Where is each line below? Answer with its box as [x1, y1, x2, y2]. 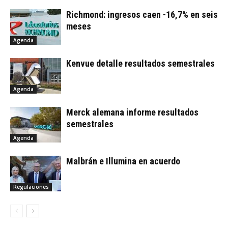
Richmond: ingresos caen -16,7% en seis [66, 9, 218, 20]
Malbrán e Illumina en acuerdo [66, 156, 180, 167]
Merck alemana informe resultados [66, 107, 198, 118]
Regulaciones [13, 183, 49, 191]
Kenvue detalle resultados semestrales [66, 58, 215, 69]
